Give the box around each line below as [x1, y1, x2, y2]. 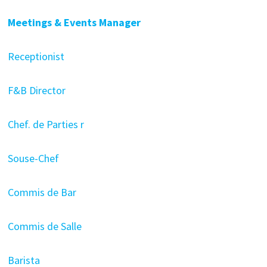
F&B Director [7, 83, 66, 97]
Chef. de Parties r [7, 117, 84, 131]
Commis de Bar [7, 185, 76, 199]
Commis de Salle [7, 219, 82, 233]
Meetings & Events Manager [7, 15, 141, 29]
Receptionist [7, 49, 64, 63]
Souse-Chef [7, 151, 59, 165]
